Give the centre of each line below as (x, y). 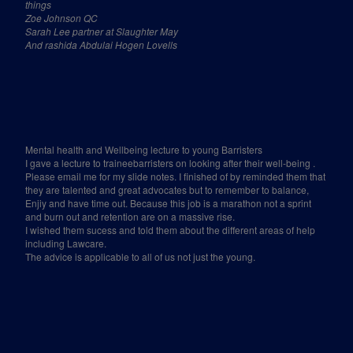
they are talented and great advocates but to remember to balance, (167, 190)
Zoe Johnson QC (62, 18)
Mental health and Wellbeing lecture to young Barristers (144, 149)
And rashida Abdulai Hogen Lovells (102, 45)
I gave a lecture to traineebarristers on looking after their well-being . (171, 163)
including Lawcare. (66, 243)
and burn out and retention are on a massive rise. (130, 216)
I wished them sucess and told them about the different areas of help (171, 230)
